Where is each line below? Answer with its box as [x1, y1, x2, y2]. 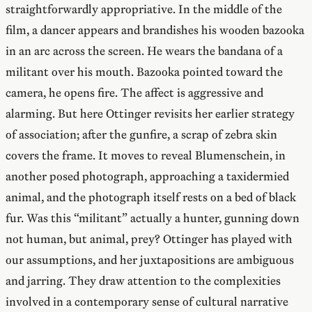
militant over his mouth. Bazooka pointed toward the [6, 63, 283, 81]
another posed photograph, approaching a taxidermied [6, 168, 289, 185]
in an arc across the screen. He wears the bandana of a [6, 42, 283, 60]
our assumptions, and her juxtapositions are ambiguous [6, 251, 294, 269]
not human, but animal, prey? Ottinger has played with [6, 231, 292, 248]
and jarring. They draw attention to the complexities [6, 272, 281, 290]
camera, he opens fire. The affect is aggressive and [6, 84, 263, 102]
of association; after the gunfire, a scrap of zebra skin [6, 126, 277, 143]
